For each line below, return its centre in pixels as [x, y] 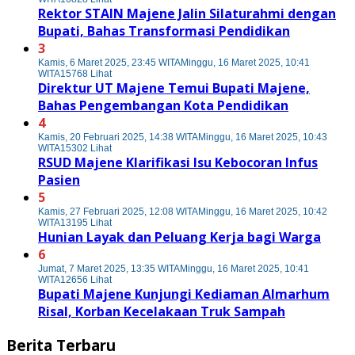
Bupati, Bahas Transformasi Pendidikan [164, 31]
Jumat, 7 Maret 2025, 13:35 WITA [109, 269]
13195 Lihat [86, 223]
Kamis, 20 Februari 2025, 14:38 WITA [118, 137]
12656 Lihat [86, 280]
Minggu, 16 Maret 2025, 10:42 [263, 212]
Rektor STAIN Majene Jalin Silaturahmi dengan [187, 13]
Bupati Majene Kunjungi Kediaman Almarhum [184, 294]
